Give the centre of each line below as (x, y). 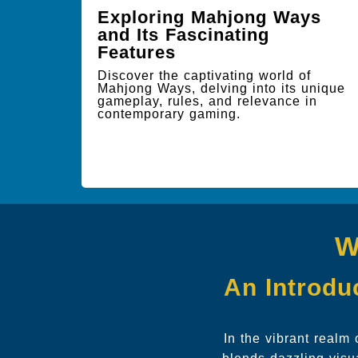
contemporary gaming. (169, 114)
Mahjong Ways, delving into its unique (221, 88)
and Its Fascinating (183, 35)
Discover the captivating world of (204, 76)
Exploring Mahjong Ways (209, 17)
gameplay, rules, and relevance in (207, 101)
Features (137, 52)
